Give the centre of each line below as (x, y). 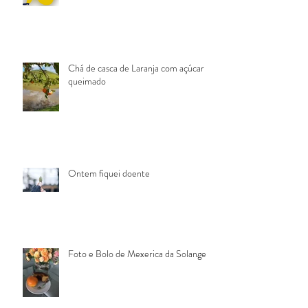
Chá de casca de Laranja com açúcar (136, 68)
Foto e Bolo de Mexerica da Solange (137, 254)
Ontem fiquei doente (109, 174)
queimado (87, 81)
